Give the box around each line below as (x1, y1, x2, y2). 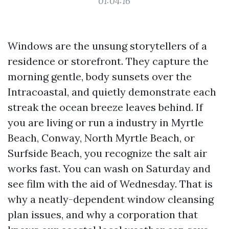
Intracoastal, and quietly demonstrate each (8, 85, 216, 98)
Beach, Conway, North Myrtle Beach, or (8, 131, 195, 144)
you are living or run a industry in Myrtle (8, 116, 203, 129)
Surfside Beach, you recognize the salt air (8, 147, 207, 159)
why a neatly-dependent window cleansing (8, 193, 214, 205)
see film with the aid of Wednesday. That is (8, 177, 213, 190)
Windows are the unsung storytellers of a (8, 39, 207, 52)
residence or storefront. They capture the (8, 55, 209, 67)
